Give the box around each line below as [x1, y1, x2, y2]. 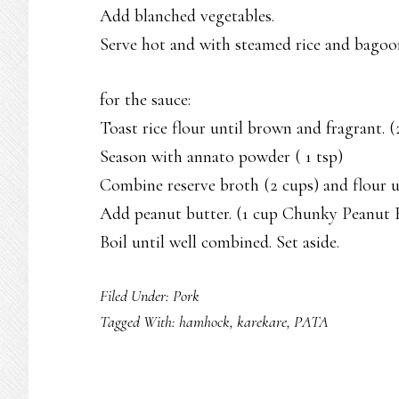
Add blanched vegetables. [100, 5, 274, 27]
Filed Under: [100, 286, 173, 305]
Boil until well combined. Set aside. [100, 232, 339, 253]
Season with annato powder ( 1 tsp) [100, 146, 343, 167]
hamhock [179, 312, 230, 331]
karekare [237, 312, 287, 331]
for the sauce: [100, 89, 191, 110]
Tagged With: [100, 312, 179, 331]
